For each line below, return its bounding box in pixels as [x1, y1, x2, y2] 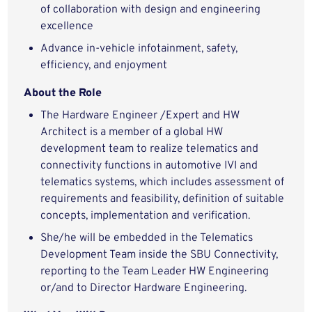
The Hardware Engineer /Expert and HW [40, 109, 240, 123]
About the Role [24, 86, 102, 100]
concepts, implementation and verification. [40, 209, 251, 223]
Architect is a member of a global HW [40, 125, 224, 139]
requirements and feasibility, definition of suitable [40, 192, 285, 206]
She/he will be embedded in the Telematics [40, 231, 253, 245]
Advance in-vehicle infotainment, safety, [40, 42, 238, 56]
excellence [40, 19, 94, 33]
